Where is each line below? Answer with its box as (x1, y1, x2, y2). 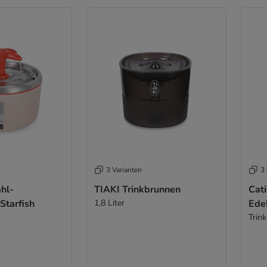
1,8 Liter (94, 197, 125, 209)
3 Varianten (105, 165, 142, 175)
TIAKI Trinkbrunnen (94, 183, 181, 197)
